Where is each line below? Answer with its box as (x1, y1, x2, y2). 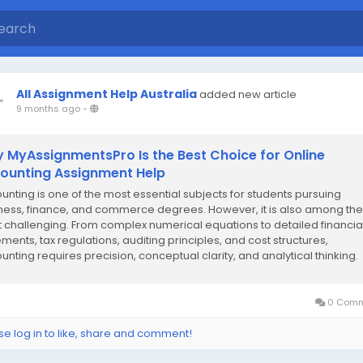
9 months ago (16, 102, 80, 115)
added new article (199, 87, 297, 102)
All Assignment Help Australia (16, 86, 197, 102)
